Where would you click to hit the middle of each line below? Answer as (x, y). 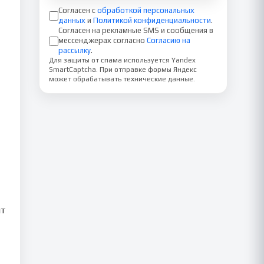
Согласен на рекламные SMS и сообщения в (136, 30)
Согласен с (77, 10)
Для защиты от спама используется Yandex (122, 60)
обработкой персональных (146, 10)
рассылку (75, 50)
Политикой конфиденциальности (152, 20)
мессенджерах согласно (102, 40)
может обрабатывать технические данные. (122, 79)
